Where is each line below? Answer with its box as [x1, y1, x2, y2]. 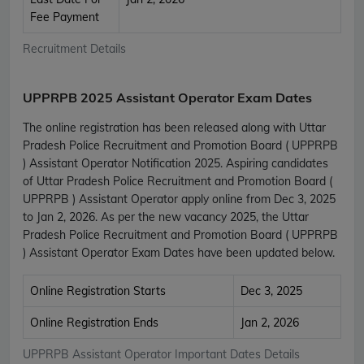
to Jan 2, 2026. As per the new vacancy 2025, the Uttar [23, 209, 309, 224]
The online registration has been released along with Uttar [23, 119, 326, 135]
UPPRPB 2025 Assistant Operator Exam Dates [23, 89, 312, 106]
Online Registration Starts [30, 283, 166, 298]
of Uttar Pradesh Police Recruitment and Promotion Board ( [23, 173, 332, 188]
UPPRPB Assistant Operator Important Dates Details [23, 346, 300, 362]
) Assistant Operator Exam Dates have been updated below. [23, 245, 335, 260]
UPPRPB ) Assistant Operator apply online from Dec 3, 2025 [23, 191, 336, 206]
